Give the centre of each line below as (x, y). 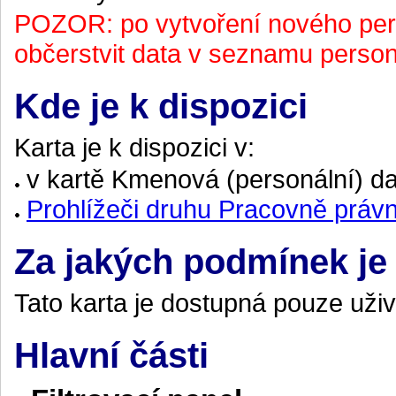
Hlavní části (111, 355)
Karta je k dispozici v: (134, 147)
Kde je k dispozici (161, 106)
